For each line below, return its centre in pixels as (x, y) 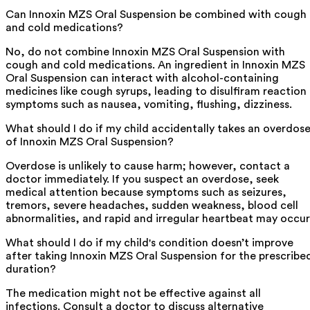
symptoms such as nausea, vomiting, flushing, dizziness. (149, 104)
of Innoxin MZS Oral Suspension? (90, 142)
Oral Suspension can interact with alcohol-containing (142, 78)
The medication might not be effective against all (133, 293)
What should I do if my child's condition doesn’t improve (149, 243)
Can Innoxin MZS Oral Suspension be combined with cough (156, 14)
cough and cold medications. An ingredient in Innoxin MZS (155, 65)
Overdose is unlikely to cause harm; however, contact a (148, 166)
